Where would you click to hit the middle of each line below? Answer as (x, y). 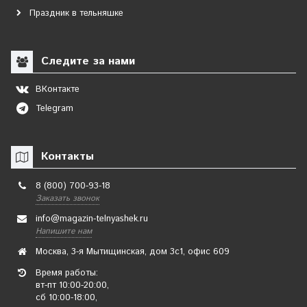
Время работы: (67, 273)
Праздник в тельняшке (76, 13)
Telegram (54, 108)
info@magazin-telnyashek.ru (92, 219)
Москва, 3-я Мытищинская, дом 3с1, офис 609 (133, 252)
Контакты (66, 157)
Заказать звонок (67, 198)
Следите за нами (86, 61)
